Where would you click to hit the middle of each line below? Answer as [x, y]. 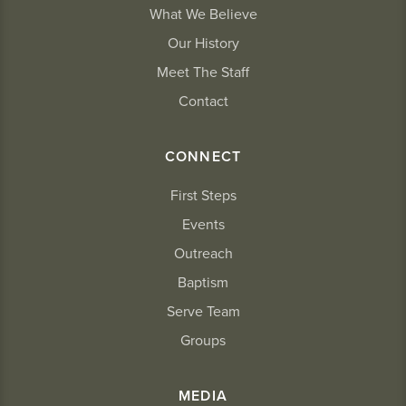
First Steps [203, 196]
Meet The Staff [203, 72]
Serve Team [203, 312]
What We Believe [203, 14]
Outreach [203, 254]
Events [203, 225]
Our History [203, 43]
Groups [203, 341]
